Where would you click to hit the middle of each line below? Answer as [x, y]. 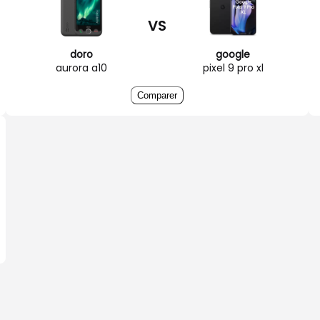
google [233, 54]
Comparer [157, 95]
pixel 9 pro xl [233, 67]
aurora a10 [81, 67]
